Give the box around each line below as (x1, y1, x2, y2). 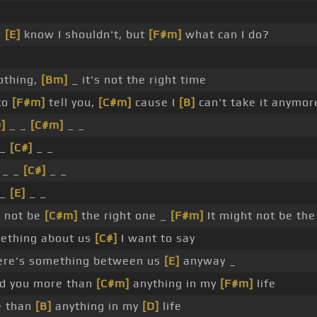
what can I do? (182, 28, 270, 42)
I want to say (117, 231, 195, 246)
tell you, (45, 96, 98, 110)
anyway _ (180, 254, 236, 268)
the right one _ (78, 209, 171, 223)
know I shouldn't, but (21, 28, 149, 42)
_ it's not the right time (68, 73, 207, 87)
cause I (132, 96, 179, 110)
